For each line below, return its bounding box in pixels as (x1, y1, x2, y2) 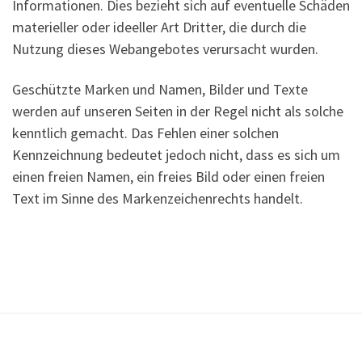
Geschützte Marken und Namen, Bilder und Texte (12, 79, 308, 99)
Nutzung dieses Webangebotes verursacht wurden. (12, 40, 318, 59)
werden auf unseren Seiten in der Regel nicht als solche (12, 101, 343, 120)
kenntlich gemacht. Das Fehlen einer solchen (12, 123, 279, 142)
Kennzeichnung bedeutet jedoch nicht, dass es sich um (12, 145, 340, 164)
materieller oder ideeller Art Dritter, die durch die (12, 18, 306, 37)
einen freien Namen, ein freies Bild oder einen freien (12, 166, 325, 186)
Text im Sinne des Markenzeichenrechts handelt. (12, 188, 303, 208)
